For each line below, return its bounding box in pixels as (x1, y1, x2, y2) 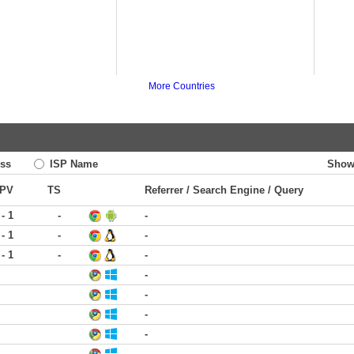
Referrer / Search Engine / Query (145, 184, 303, 196)
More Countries (148, 81, 215, 92)
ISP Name (47, 158, 98, 170)
